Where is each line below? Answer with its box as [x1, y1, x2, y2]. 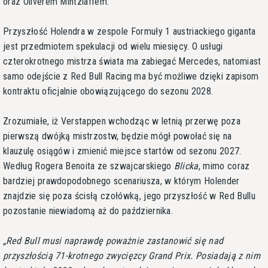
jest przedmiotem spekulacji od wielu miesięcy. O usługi [3, 40, 223, 52]
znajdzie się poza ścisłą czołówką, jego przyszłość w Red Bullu [3, 190, 255, 202]
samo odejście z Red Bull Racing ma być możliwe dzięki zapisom [3, 70, 259, 82]
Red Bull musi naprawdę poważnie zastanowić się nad [6, 234, 224, 246]
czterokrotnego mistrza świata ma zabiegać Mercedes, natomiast [3, 55, 261, 67]
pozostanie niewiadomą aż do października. [3, 205, 173, 217]
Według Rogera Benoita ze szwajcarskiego [3, 160, 174, 172]
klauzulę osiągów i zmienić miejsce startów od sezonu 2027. [3, 145, 242, 157]
